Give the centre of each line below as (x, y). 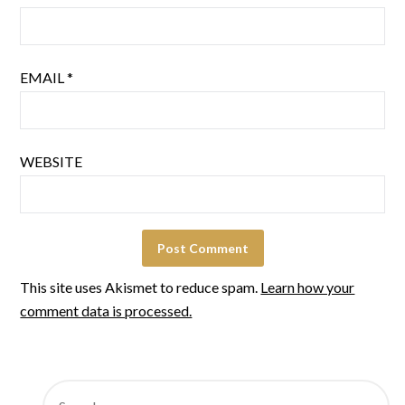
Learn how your (308, 287)
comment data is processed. (106, 311)
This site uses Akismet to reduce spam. (141, 287)
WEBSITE (52, 162)
